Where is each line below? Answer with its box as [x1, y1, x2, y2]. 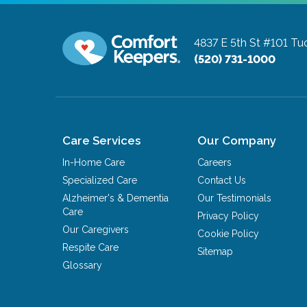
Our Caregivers [62, 224, 130, 236]
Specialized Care [62, 175, 138, 186]
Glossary [62, 260, 103, 271]
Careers [197, 157, 232, 169]
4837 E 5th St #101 [194, 36, 288, 49]
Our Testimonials [197, 193, 272, 204]
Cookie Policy [197, 228, 260, 240]
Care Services [62, 134, 141, 148]
